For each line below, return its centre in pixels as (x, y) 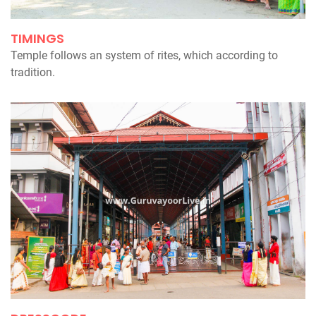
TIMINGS (37, 39)
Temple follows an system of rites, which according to (144, 56)
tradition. (33, 73)
